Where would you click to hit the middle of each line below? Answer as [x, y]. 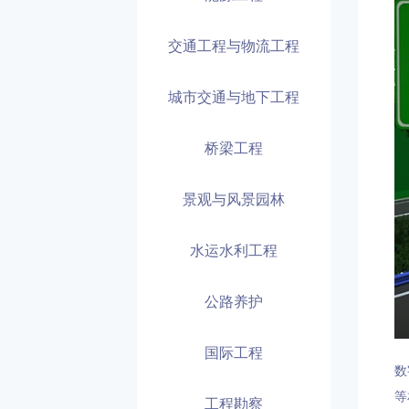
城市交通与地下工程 [234, 96]
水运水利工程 [234, 250]
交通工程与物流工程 [234, 45]
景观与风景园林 [234, 199]
